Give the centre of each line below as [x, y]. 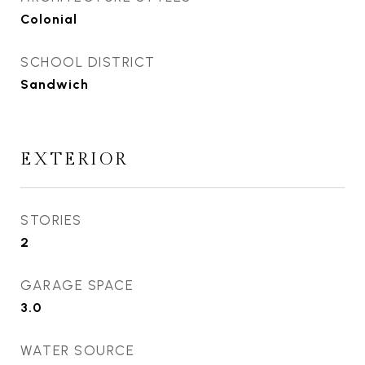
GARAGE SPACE [77, 286]
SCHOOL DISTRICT [88, 62]
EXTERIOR [74, 160]
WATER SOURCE [77, 351]
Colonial [49, 20]
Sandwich [55, 85]
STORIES [51, 220]
